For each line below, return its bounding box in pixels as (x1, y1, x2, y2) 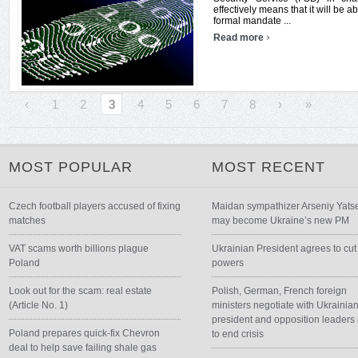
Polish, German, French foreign (212, 285, 348, 296)
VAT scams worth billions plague (9, 243, 149, 254)
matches (9, 215, 46, 226)
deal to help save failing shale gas (9, 342, 157, 353)
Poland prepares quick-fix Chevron (9, 328, 160, 339)
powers (212, 257, 245, 268)
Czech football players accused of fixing (9, 201, 181, 212)
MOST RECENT (212, 159, 326, 175)
